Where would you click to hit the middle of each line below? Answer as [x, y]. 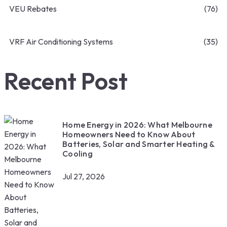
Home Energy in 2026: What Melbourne [137, 124]
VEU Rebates [33, 9]
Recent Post [66, 81]
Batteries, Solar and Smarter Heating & [139, 144]
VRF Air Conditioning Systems [61, 42]
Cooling [78, 153]
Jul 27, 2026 [84, 176]
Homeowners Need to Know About [129, 134]
